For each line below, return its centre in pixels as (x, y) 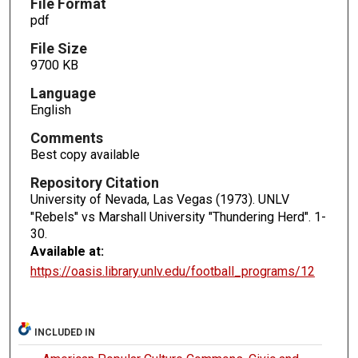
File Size (58, 48)
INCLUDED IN (65, 333)
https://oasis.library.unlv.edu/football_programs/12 (172, 271)
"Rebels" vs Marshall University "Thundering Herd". (172, 217)
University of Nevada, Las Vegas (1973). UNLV (159, 199)
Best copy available (85, 154)
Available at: (67, 251)
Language (63, 93)
